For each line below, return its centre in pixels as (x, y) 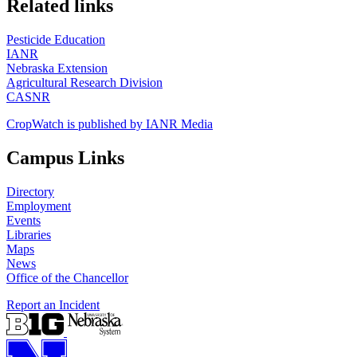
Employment (39, 206)
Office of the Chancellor (67, 278)
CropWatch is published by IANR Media (110, 124)
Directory (30, 192)
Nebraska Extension (57, 69)
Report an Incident (53, 305)
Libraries (29, 235)
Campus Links (65, 158)
